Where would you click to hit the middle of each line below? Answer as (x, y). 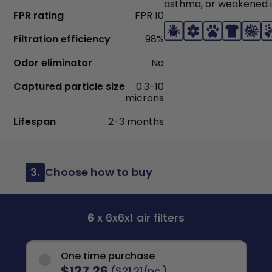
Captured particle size (69, 87)
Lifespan (35, 122)
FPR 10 (149, 15)
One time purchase (107, 256)
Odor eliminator (53, 63)
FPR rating (39, 15)
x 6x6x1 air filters (139, 218)
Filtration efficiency (62, 39)
